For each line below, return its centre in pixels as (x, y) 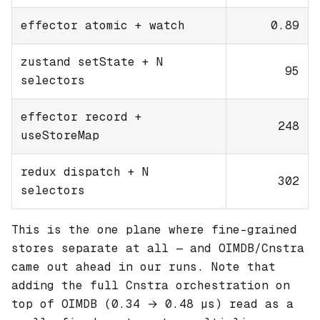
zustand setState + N (92, 61)
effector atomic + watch (103, 25)
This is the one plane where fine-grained (154, 229)
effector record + (81, 116)
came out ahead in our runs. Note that (144, 266)
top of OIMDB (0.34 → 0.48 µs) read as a (152, 304)
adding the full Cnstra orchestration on (151, 285)
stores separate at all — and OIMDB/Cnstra (158, 248)
